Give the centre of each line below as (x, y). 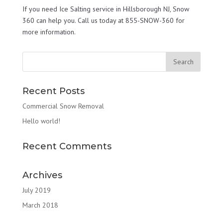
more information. (49, 32)
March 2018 (40, 205)
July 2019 (36, 190)
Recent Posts (53, 91)
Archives (42, 175)
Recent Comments (67, 146)
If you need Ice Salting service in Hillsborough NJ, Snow (106, 9)
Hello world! (41, 121)
